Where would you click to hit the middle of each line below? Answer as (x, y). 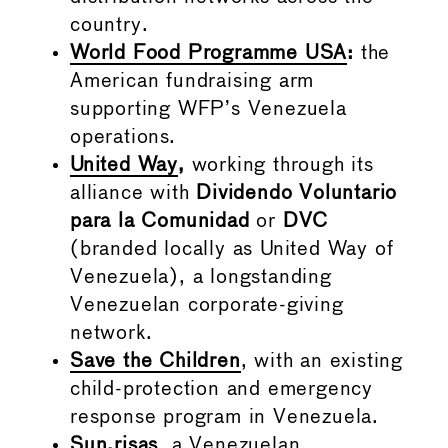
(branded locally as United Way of (232, 250)
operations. (123, 138)
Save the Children (155, 362)
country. (109, 26)
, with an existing (322, 362)
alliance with (133, 194)
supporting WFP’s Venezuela (208, 110)
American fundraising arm (192, 82)
